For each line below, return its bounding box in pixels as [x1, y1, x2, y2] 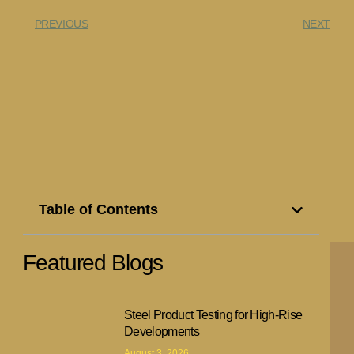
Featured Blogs [23, 250, 164, 276]
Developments [124, 324, 199, 338]
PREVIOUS [34, 17, 88, 30]
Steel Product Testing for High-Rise [124, 307, 303, 322]
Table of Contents [39, 201, 159, 218]
